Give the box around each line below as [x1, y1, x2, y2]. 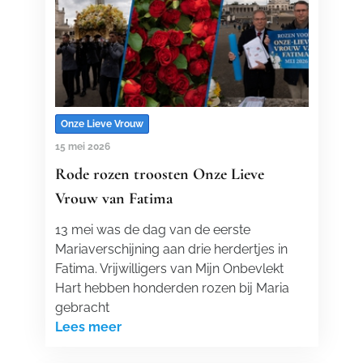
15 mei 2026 [54, 141, 110, 152]
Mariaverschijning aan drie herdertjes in [54, 241, 288, 257]
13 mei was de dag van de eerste [54, 222, 250, 237]
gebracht [54, 300, 109, 315]
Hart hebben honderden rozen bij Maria [54, 280, 289, 296]
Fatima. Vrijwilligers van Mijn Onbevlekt [54, 261, 284, 276]
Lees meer [54, 319, 122, 335]
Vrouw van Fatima [54, 189, 173, 208]
